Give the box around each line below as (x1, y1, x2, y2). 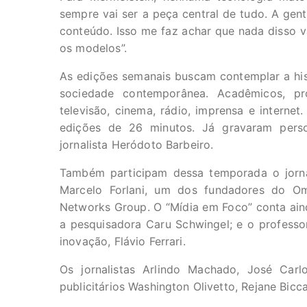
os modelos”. (60, 41, 127, 55)
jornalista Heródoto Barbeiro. (60, 138, 214, 151)
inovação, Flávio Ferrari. (60, 234, 186, 248)
